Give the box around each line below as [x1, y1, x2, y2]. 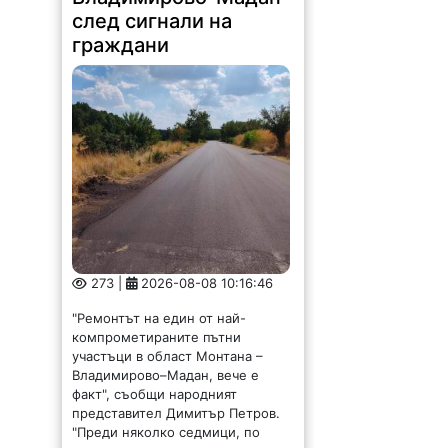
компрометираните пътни [72, 315, 242, 332]
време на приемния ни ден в [72, 429, 261, 446]
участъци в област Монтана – [72, 334, 264, 351]
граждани [72, 19, 170, 44]
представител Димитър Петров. [72, 391, 281, 408]
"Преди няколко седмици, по [72, 410, 261, 427]
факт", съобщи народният [72, 372, 238, 389]
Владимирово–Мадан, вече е [72, 353, 260, 370]
